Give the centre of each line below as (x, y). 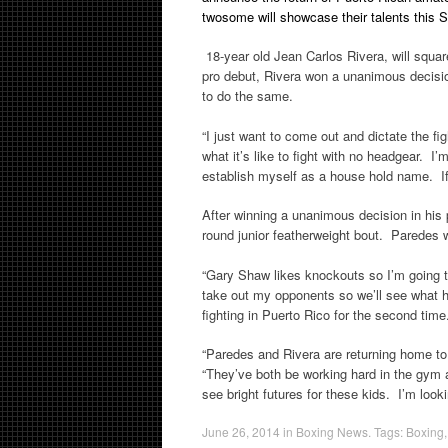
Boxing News (332, 431)
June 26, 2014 (241, 431)
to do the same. (247, 95)
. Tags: (387, 431)
